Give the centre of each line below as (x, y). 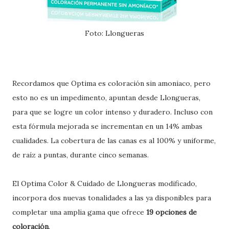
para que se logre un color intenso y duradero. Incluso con (112, 112)
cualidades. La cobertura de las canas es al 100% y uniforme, (114, 141)
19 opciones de (171, 212)
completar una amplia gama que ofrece (79, 212)
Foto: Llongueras (117, 33)
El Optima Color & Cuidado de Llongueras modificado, (105, 184)
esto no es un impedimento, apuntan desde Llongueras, (106, 98)
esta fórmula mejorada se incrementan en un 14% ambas (107, 126)
